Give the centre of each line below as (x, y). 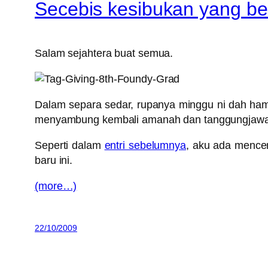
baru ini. (54, 161)
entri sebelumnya (145, 146)
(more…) (56, 186)
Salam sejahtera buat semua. (104, 54)
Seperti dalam (70, 146)
